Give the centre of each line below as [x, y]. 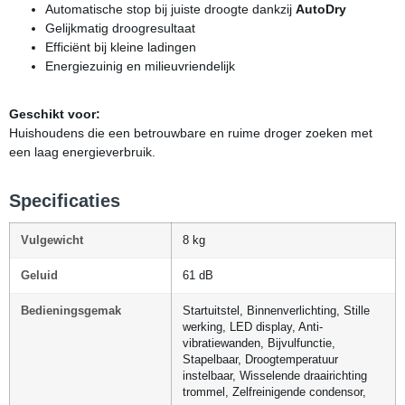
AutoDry [321, 9]
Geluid [39, 276]
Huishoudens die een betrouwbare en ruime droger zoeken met [191, 133]
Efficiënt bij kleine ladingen [121, 47]
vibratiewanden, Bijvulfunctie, [259, 344]
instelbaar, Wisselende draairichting [275, 377]
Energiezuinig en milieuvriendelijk [140, 66]
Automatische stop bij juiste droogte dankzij [170, 9]
